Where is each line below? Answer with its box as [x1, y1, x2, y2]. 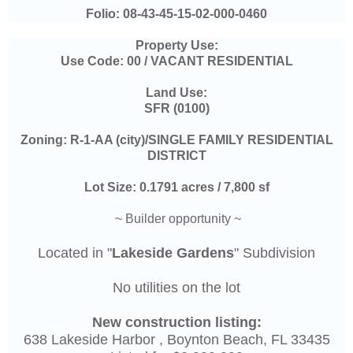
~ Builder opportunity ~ [115, 212, 241, 226]
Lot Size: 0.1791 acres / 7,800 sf [84, 180, 269, 195]
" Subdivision [234, 245, 315, 262]
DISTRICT [147, 149, 206, 163]
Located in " [38, 245, 112, 262]
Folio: [86, 7, 120, 21]
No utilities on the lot [113, 280, 240, 296]
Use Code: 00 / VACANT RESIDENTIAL [60, 54, 293, 69]
